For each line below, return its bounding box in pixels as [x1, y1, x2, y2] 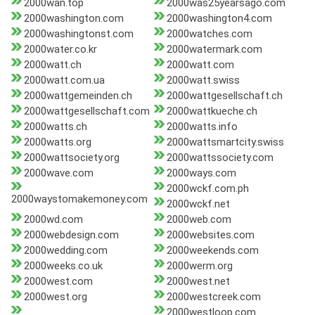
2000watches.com [166, 27, 252, 41]
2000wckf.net [166, 198, 230, 211]
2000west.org [24, 290, 87, 304]
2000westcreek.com [166, 290, 261, 304]
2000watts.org [24, 136, 91, 149]
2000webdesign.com [24, 229, 119, 242]
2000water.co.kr [24, 43, 97, 56]
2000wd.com [24, 213, 83, 226]
